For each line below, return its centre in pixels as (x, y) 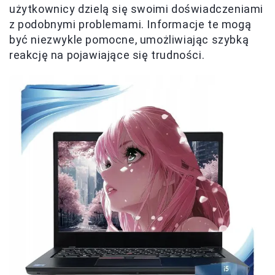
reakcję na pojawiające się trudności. (107, 55)
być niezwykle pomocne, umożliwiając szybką (129, 40)
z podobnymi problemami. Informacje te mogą (130, 25)
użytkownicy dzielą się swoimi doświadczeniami (137, 9)
